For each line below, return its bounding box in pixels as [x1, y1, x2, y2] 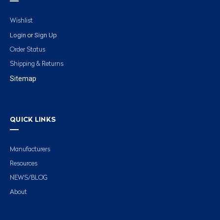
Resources [10, 160, 37, 167]
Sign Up [34, 31, 57, 39]
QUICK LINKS [10, 116, 56, 123]
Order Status [10, 46, 45, 53]
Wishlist [10, 17, 33, 24]
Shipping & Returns [10, 60, 63, 67]
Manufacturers [10, 146, 50, 153]
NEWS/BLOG [10, 174, 48, 181]
